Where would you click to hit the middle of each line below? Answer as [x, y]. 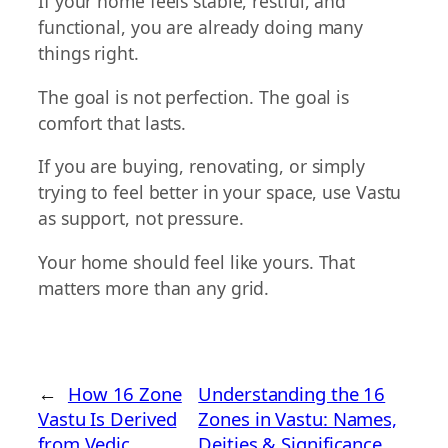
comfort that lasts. [112, 122]
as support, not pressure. [141, 218]
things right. [88, 53]
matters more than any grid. [154, 287]
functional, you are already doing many [201, 27]
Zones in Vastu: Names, [298, 419]
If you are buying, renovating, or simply [201, 166]
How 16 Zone [124, 394]
